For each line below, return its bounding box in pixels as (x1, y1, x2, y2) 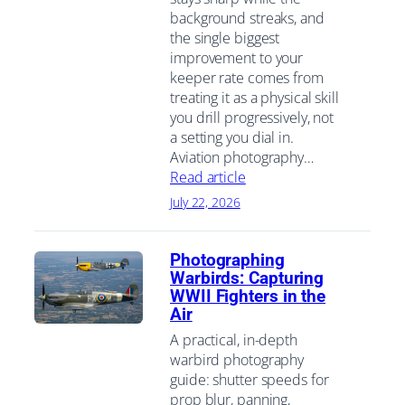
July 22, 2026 (170, 193, 240, 211)
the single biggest (170, 27, 280, 48)
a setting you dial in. (170, 127, 294, 147)
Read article (170, 166, 246, 187)
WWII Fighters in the (170, 286, 325, 306)
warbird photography (170, 350, 305, 370)
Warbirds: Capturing (170, 268, 325, 288)
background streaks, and (170, 7, 325, 28)
